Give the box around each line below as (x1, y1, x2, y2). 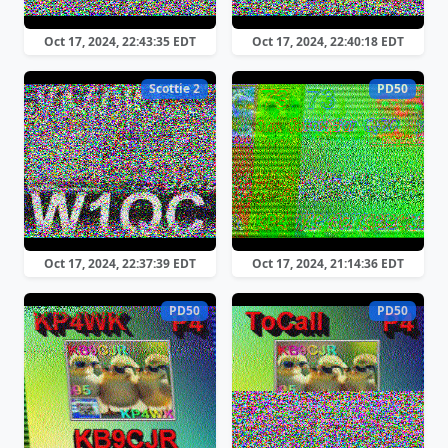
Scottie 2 (149, 80, 201, 98)
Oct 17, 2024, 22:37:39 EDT (44, 255, 196, 272)
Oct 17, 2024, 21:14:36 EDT (252, 255, 404, 272)
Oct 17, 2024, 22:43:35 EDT (44, 33, 196, 50)
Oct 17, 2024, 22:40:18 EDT (252, 33, 404, 50)
